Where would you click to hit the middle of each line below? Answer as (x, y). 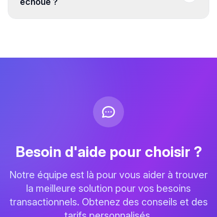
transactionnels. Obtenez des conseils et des (108, 202)
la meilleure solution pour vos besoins (108, 188)
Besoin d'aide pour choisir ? (108, 151)
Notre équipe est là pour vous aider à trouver (108, 175)
